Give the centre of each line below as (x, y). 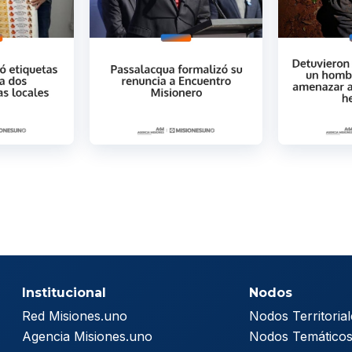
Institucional (64, 293)
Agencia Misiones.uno (87, 337)
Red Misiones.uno (74, 316)
